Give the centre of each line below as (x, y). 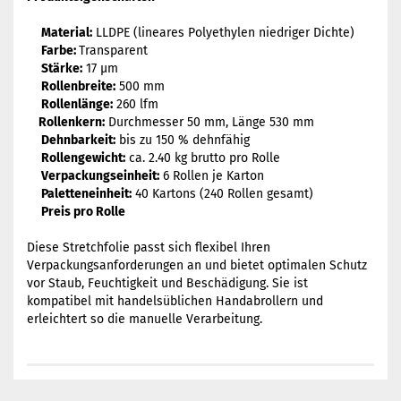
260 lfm (137, 104)
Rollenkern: (68, 122)
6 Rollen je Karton (213, 176)
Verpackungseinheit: (100, 176)
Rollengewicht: (83, 158)
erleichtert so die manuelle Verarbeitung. (145, 319)
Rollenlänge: (77, 104)
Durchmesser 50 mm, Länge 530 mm (211, 122)
